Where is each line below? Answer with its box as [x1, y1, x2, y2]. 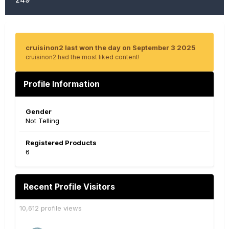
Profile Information [24, 79, 100, 89]
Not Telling [26, 117, 59, 125]
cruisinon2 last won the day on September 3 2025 [26, 43, 196, 52]
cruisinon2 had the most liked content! [26, 53, 140, 61]
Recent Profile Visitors [24, 181, 115, 192]
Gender [26, 107, 52, 116]
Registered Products [26, 139, 97, 147]
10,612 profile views [19, 204, 82, 212]
